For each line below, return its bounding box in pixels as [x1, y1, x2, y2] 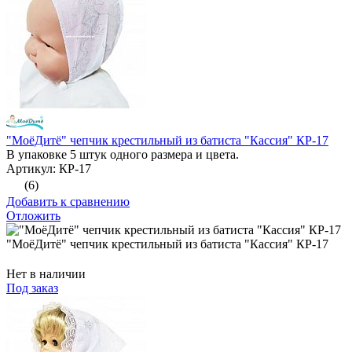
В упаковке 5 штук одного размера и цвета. [6, 148, 239, 162]
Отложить [6, 209, 60, 223]
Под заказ [6, 281, 58, 295]
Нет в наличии [6, 267, 86, 281]
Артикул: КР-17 [6, 162, 91, 176]
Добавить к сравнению [6, 195, 130, 209]
